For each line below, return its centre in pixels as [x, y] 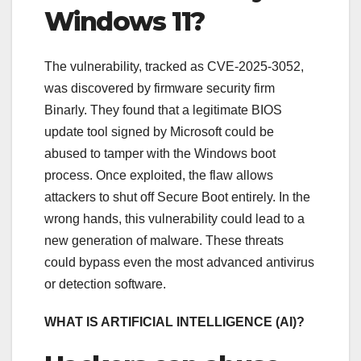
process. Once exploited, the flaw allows [159, 176]
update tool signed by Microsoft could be [159, 132]
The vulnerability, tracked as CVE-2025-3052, [174, 67]
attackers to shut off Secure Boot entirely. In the [177, 197]
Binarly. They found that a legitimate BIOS [163, 110]
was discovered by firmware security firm [160, 89]
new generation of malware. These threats [164, 241]
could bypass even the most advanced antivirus [179, 263]
